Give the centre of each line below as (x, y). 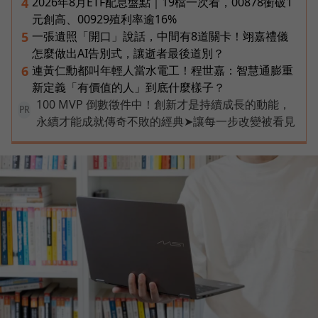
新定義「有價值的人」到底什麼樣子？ (128, 87)
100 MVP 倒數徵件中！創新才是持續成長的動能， (163, 104)
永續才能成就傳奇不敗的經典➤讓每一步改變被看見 (166, 121)
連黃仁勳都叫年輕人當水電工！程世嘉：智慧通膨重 (163, 70)
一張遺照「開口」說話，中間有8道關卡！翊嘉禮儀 (160, 36)
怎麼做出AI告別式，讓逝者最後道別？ (128, 53)
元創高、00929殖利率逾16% (104, 19)
